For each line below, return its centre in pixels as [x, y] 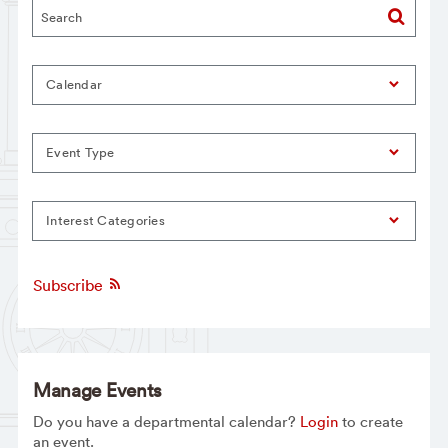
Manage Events [97, 389]
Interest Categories [105, 220]
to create [370, 422]
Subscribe [69, 284]
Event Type [80, 153]
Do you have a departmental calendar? [166, 422]
